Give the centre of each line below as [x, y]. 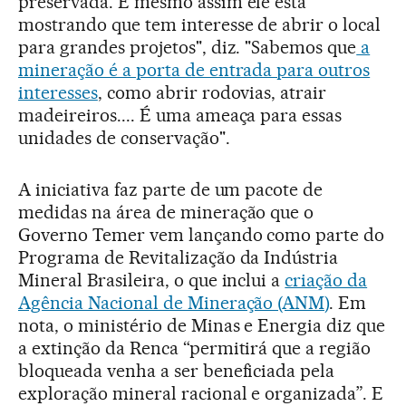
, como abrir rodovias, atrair [212, 93]
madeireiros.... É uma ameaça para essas [180, 116]
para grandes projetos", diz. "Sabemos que [188, 48]
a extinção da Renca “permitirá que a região [195, 348]
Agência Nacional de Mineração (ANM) [174, 303]
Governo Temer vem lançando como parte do [202, 235]
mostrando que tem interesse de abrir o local [200, 25]
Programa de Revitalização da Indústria [179, 258]
